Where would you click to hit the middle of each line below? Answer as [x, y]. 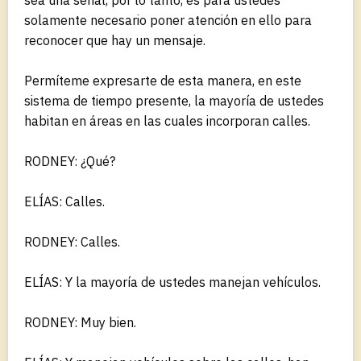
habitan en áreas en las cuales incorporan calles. [167, 120]
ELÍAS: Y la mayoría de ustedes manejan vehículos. [172, 282]
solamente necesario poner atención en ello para [168, 20]
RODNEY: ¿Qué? [70, 161]
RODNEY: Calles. [72, 241]
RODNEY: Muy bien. [80, 322]
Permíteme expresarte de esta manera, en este [163, 80]
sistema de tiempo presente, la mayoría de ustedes [174, 100]
